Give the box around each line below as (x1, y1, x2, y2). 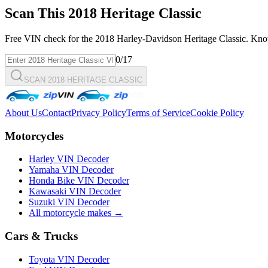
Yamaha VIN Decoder (29, 165, 114, 175)
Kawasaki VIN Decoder (29, 186, 121, 197)
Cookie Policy (190, 107, 244, 118)
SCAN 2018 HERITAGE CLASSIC (24, 75, 142, 84)
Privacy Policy (71, 107, 126, 118)
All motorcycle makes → (29, 208, 123, 218)
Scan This (5, 5, 68, 21)
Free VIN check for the (5, 33, 95, 44)
